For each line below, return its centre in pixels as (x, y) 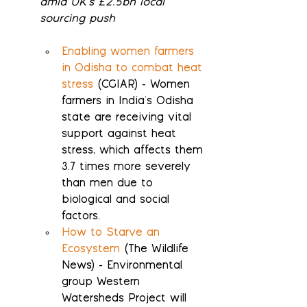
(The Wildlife (156, 250)
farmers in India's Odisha (130, 102)
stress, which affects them (134, 151)
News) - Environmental (124, 267)
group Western (103, 283)
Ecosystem (91, 250)
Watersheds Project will (126, 299)
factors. (81, 217)
